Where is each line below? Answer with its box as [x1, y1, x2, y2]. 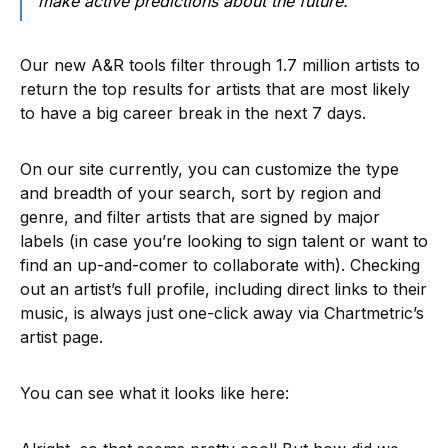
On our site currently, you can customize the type [20, 158, 399, 179]
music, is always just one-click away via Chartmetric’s [20, 302, 424, 323]
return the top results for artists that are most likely [20, 78, 410, 99]
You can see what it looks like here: [20, 382, 289, 403]
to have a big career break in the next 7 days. [20, 102, 366, 123]
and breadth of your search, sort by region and [20, 182, 381, 203]
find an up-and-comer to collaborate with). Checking [20, 254, 420, 275]
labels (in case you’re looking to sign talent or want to [20, 230, 428, 251]
